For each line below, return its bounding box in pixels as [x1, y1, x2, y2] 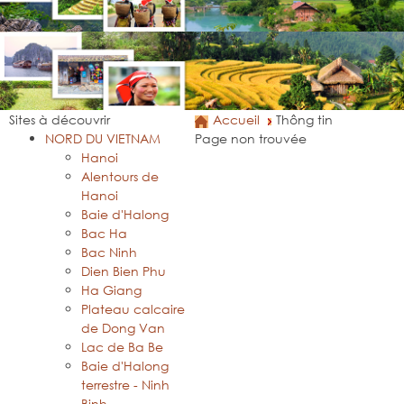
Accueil [213, 111, 260, 129]
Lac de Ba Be [81, 338, 163, 356]
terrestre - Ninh [81, 376, 170, 394]
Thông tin [276, 111, 333, 129]
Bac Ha [81, 225, 127, 243]
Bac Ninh [81, 243, 137, 262]
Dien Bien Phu [81, 262, 166, 280]
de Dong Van [81, 319, 165, 337]
